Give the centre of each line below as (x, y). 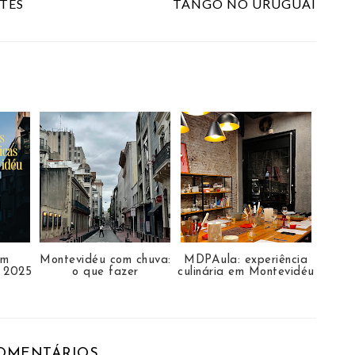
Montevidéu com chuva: (105, 261)
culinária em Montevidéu (246, 273)
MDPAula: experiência (246, 261)
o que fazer (105, 273)
